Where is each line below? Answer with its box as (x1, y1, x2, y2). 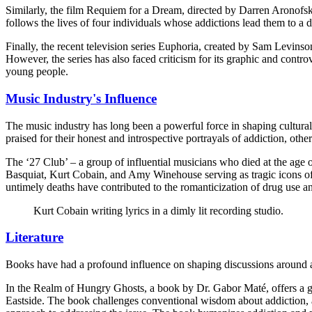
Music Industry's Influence (6, 91, 157, 106)
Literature (6, 230, 63, 245)
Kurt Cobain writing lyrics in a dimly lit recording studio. (33, 204, 283, 217)
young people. (6, 65, 68, 78)
